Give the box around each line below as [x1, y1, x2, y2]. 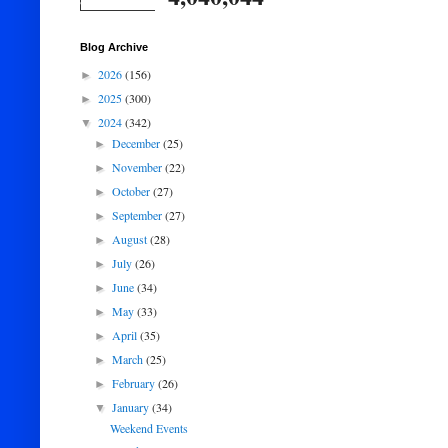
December [112, 135, 164, 151]
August [112, 231, 151, 247]
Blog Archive [80, 41, 148, 53]
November [112, 159, 166, 175]
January [112, 399, 153, 415]
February [112, 375, 159, 391]
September [112, 207, 166, 223]
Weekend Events [109, 420, 188, 436]
